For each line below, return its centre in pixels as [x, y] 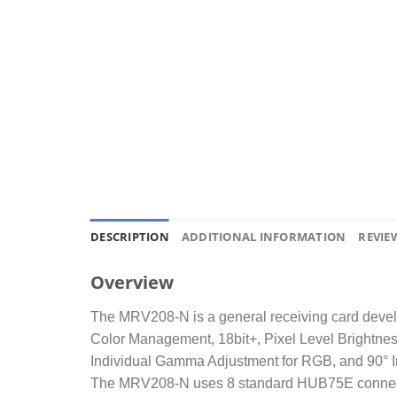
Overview [132, 283]
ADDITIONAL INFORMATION [264, 237]
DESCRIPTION [130, 237]
